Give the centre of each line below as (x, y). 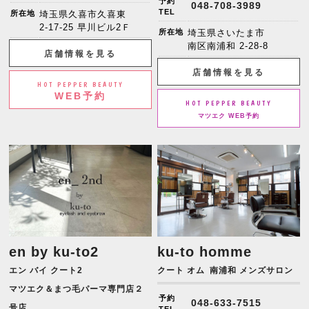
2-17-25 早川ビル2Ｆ (86, 27)
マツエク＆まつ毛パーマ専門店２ (77, 289)
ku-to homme (205, 251)
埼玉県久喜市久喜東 (83, 14)
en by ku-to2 (54, 251)
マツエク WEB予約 (229, 116)
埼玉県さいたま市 (227, 32)
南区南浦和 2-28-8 (228, 46)
